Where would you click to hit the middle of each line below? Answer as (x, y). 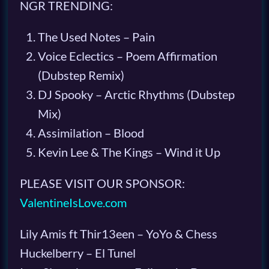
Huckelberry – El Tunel (77, 253)
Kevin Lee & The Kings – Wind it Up (129, 152)
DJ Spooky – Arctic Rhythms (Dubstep (136, 94)
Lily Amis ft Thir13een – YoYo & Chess (118, 234)
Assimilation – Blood (91, 133)
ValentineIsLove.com (73, 202)
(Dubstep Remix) (81, 75)
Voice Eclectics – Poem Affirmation (127, 56)
